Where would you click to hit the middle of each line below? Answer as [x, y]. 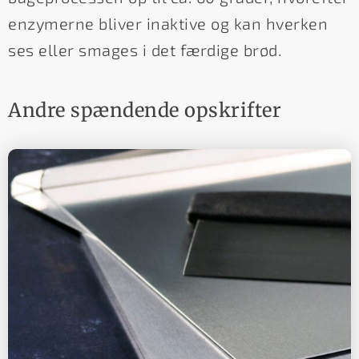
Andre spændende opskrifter [145, 111]
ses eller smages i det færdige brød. [145, 50]
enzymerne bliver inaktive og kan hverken [168, 24]
